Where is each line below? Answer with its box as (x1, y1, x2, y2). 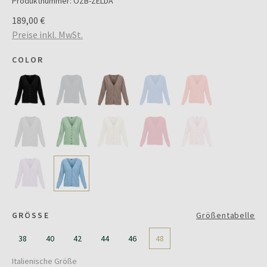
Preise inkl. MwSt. (12, 29, 83, 41)
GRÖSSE (12, 210, 49, 221)
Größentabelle (196, 210, 255, 221)
